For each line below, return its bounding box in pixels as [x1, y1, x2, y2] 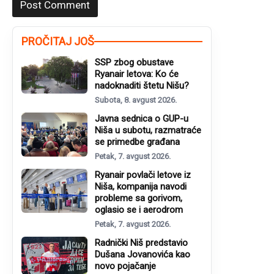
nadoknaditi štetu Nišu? [95, 80, 189, 92]
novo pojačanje [95, 261, 156, 272]
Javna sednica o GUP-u [95, 113, 188, 125]
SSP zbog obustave [95, 57, 174, 68]
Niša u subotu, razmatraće [95, 125, 201, 136]
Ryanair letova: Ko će [95, 68, 179, 80]
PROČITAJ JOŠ [21, 35, 94, 48]
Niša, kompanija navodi [95, 181, 187, 193]
